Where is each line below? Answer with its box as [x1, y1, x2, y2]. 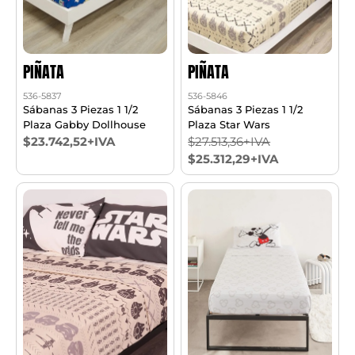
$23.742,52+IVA [23, 134, 116, 150]
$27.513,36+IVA [188, 134, 271, 150]
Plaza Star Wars [188, 118, 271, 132]
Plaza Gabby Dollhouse [23, 118, 147, 132]
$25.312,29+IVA [188, 151, 279, 167]
